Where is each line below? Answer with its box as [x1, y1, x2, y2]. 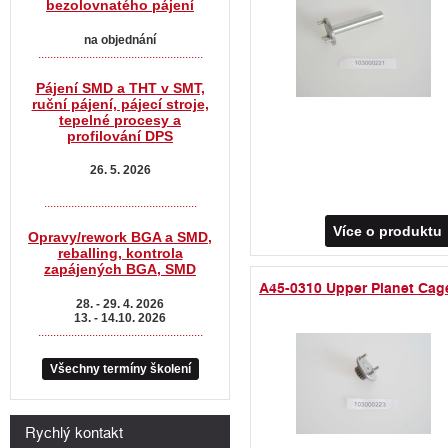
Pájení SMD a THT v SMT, [35, 79, 205, 96]
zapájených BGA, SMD [44, 261, 196, 278]
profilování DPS [67, 127, 173, 144]
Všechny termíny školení [49, 361, 191, 376]
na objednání [84, 32, 156, 47]
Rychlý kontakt [25, 419, 123, 442]
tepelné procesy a [59, 111, 181, 128]
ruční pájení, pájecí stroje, [31, 95, 209, 112]
